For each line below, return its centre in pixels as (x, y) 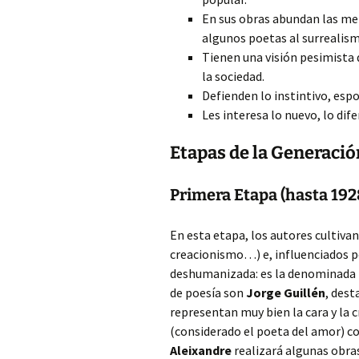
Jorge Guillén (286, 292)
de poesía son (208, 292)
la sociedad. (233, 76)
